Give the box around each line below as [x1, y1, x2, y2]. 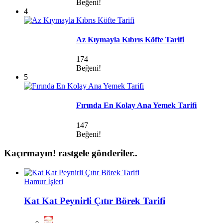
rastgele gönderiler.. [58, 148, 137, 159]
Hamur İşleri [24, 177, 63, 186]
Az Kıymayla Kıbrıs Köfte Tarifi [76, 35, 184, 44]
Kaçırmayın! [4, 148, 58, 159]
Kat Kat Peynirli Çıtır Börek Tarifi [24, 195, 165, 206]
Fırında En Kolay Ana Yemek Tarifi [76, 101, 197, 110]
